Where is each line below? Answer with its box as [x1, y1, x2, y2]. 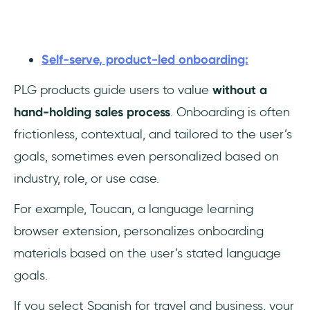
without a [212, 82, 267, 98]
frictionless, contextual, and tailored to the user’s [14, 127, 292, 142]
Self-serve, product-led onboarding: [42, 52, 248, 67]
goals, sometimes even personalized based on [14, 149, 279, 164]
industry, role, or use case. [14, 171, 159, 186]
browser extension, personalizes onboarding [14, 224, 264, 239]
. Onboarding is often [170, 104, 290, 120]
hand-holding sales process [14, 104, 170, 120]
